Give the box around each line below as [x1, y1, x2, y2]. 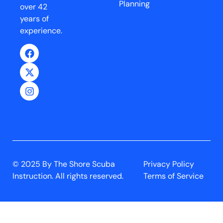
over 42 [20, 1, 47, 12]
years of [20, 13, 49, 24]
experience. [20, 25, 62, 36]
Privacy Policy [143, 159, 194, 170]
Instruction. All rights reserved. [12, 171, 123, 182]
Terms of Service [143, 171, 204, 182]
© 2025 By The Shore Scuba [12, 159, 115, 170]
